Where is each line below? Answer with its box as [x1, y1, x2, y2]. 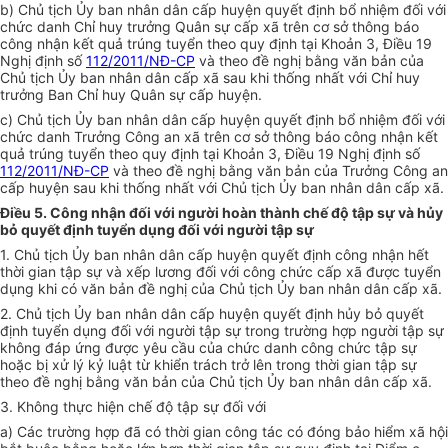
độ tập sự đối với [156, 398, 266, 416]
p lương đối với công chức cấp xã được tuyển [142, 263, 441, 281]
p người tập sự [348, 322, 444, 340]
